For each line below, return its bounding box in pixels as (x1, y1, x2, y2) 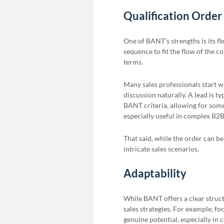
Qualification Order (123, 9, 222, 22)
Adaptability (123, 166, 186, 180)
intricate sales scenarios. (123, 144, 199, 153)
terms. (123, 57, 143, 66)
